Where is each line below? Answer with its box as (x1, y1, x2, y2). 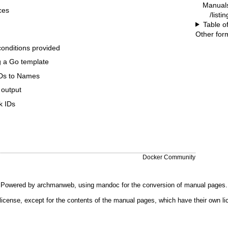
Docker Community (142, 153, 195, 160)
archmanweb (37, 181, 74, 189)
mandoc (96, 181, 120, 189)
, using (74, 181, 96, 189)
